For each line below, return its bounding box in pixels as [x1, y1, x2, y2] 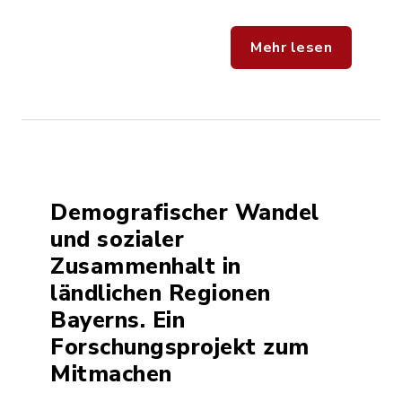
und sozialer [50, 223, 184, 256]
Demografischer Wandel [50, 197, 319, 229]
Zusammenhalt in [50, 250, 241, 283]
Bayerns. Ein [50, 304, 185, 336]
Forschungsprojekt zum [50, 331, 310, 363]
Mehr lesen [250, 38, 332, 58]
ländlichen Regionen [50, 277, 271, 310]
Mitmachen [50, 358, 172, 390]
